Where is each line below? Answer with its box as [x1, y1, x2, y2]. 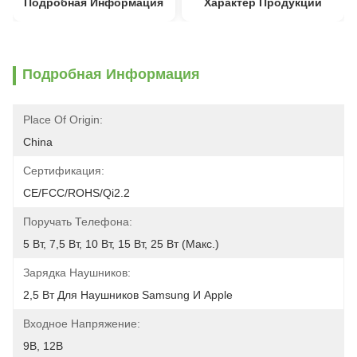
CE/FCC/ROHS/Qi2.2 [23, 186, 130, 199]
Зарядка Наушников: [23, 266, 131, 279]
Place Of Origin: [23, 113, 103, 126]
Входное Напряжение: [23, 317, 140, 330]
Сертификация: [23, 164, 104, 177]
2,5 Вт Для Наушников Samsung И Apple [23, 288, 233, 301]
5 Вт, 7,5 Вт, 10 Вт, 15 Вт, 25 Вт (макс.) [23, 237, 219, 250]
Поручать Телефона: [23, 215, 132, 228]
